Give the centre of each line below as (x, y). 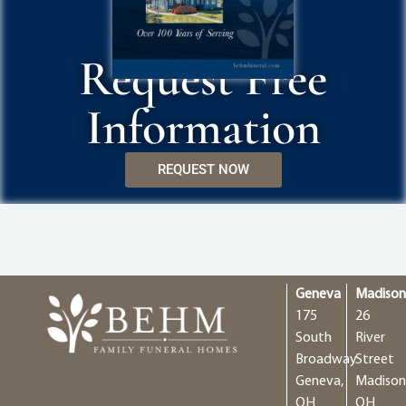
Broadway (327, 359)
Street (375, 359)
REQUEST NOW (203, 170)
